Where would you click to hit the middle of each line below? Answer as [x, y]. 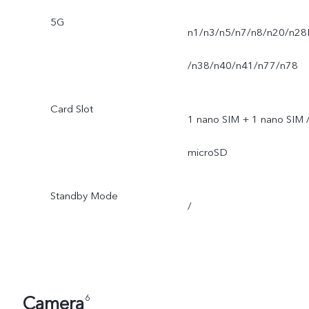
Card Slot [71, 109]
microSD [207, 153]
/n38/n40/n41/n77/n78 [242, 66]
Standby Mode [84, 196]
